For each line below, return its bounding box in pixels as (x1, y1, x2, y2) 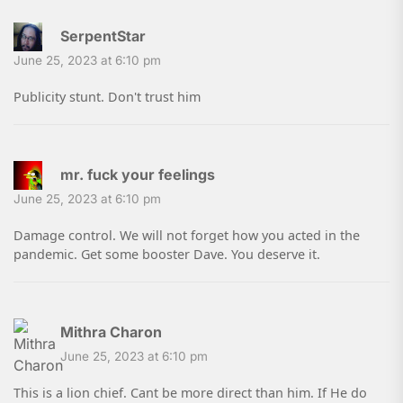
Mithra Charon (60, 323, 162, 342)
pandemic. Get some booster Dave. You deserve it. (13, 246, 320, 264)
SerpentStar (60, 27, 146, 46)
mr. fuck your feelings (60, 166, 215, 184)
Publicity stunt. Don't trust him (13, 88, 201, 106)
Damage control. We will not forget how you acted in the (13, 227, 360, 245)
